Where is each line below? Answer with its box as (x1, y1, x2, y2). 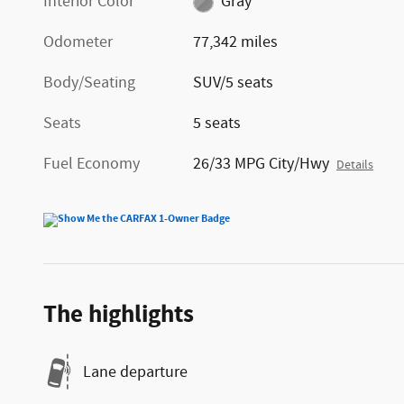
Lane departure (83, 361, 188, 383)
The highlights (43, 298, 194, 332)
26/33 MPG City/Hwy (193, 153, 330, 176)
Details (336, 157, 374, 174)
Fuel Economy (43, 153, 140, 176)
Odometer (43, 32, 113, 54)
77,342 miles (193, 32, 279, 54)
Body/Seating (43, 72, 135, 95)
